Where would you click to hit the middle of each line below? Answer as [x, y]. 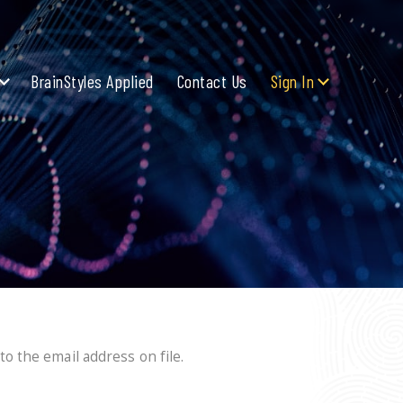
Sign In [292, 81]
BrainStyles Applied [92, 81]
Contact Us [212, 81]
